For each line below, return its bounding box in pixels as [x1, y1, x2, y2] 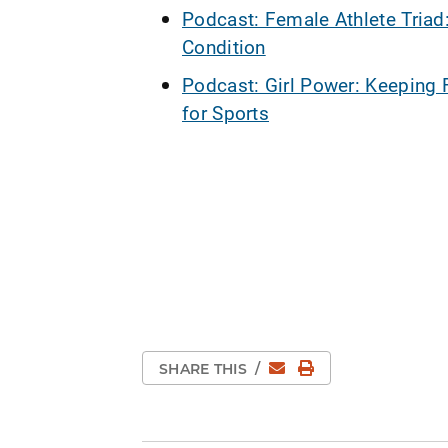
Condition [182, 33, 266, 59]
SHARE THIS [159, 359, 252, 378]
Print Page [312, 355, 389, 377]
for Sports [182, 99, 270, 125]
